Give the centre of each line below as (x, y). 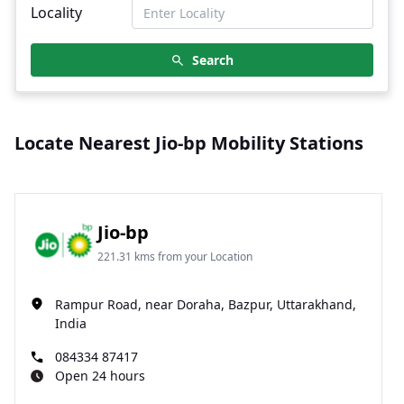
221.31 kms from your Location (174, 256)
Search (213, 60)
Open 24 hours (100, 376)
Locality (56, 13)
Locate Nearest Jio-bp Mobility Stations (189, 143)
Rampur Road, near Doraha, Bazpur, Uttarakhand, (206, 304)
